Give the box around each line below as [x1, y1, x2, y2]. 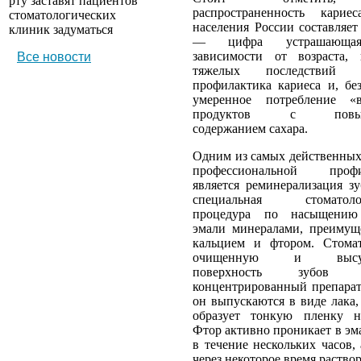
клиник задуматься [9, 23, 113, 37]
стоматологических [9, 8, 116, 23]
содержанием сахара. [193, 121, 308, 135]
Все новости [17, 50, 91, 64]
